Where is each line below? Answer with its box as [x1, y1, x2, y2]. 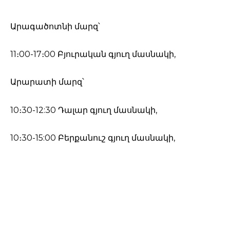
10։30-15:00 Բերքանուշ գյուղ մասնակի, [10, 132, 175, 143]
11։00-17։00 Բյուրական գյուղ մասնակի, [10, 49, 176, 60]
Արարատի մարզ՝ [10, 77, 84, 87]
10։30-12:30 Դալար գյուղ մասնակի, [10, 105, 157, 115]
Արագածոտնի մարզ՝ [10, 22, 100, 32]
